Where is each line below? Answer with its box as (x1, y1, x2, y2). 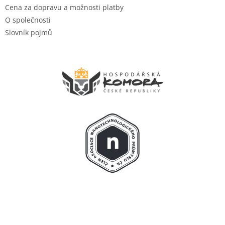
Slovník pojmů (5, 27, 52, 37)
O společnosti (5, 15, 51, 25)
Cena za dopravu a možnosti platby (5, 2, 124, 12)
